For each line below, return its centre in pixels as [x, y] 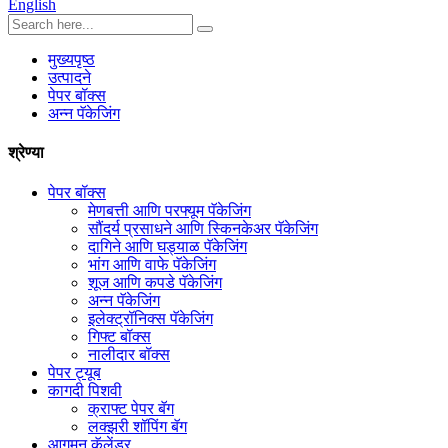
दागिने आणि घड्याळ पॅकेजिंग [167, 246]
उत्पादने [69, 77]
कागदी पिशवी [85, 390]
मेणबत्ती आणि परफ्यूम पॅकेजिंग [169, 210]
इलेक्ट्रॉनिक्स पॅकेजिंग [150, 318]
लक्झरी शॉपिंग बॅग [137, 426]
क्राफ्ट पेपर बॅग [131, 408]
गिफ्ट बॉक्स [119, 336]
